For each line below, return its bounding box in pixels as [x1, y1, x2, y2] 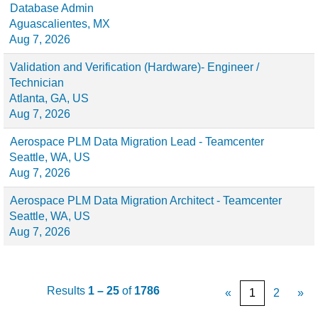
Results [46, 285, 88, 297]
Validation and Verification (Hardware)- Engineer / [10, 61, 259, 73]
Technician [9, 77, 64, 89]
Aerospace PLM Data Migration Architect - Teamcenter [10, 194, 282, 207]
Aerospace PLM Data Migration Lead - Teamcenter [10, 136, 264, 148]
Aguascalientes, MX [9, 18, 110, 30]
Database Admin [10, 2, 94, 14]
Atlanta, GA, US [9, 92, 89, 104]
